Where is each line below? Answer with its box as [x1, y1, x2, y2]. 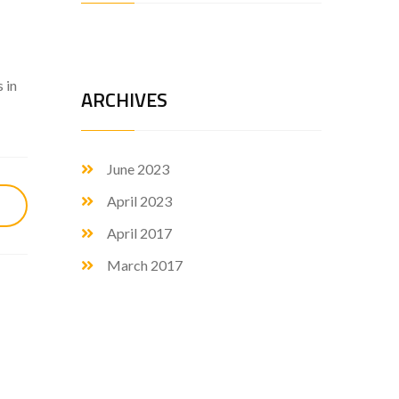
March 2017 [107, 256, 183, 273]
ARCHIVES [81, 85, 167, 115]
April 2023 [107, 192, 172, 209]
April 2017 [107, 224, 172, 241]
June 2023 [107, 160, 169, 177]
